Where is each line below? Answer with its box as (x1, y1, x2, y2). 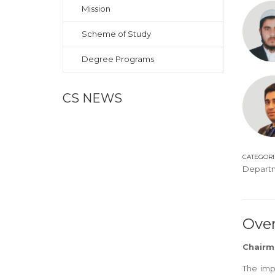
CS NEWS (63, 91, 122, 106)
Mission (82, 4, 110, 14)
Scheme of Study (82, 29, 151, 39)
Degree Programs (82, 54, 154, 64)
